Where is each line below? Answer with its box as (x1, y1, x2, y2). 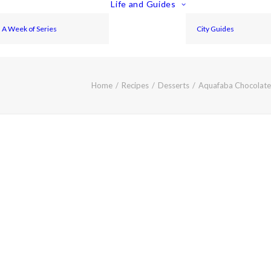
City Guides (197, 24, 235, 33)
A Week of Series (2, 24, 57, 33)
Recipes (122, 80, 149, 90)
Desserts (158, 80, 189, 90)
